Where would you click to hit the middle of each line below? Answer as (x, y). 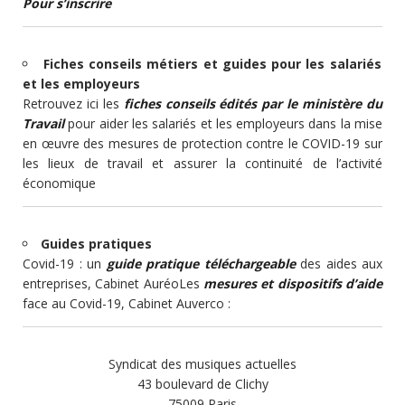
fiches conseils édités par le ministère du (253, 103)
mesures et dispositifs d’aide (293, 283)
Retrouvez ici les (73, 103)
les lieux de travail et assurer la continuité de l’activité (202, 163)
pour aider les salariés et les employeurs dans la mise (223, 123)
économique (59, 183)
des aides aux (339, 263)
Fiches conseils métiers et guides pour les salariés (212, 63)
